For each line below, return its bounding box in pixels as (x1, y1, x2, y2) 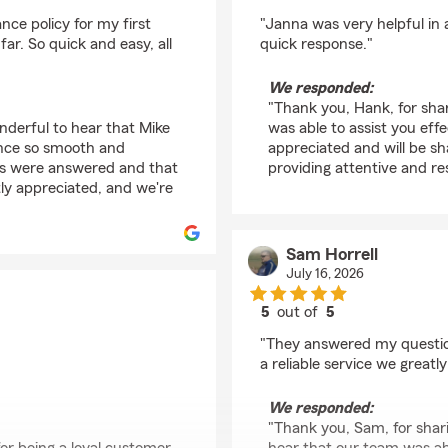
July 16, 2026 (285, 267, 364, 281)
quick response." (260, 36, 373, 52)
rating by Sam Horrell (296, 322, 442, 338)
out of (273, 304, 327, 320)
